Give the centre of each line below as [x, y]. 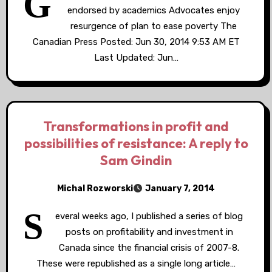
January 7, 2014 [180, 189]
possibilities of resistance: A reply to [136, 143]
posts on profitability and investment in [149, 232]
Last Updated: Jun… [136, 58]
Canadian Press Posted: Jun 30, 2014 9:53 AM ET [136, 42]
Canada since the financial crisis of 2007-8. [149, 248]
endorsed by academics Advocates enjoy [153, 10]
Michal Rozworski [95, 188]
